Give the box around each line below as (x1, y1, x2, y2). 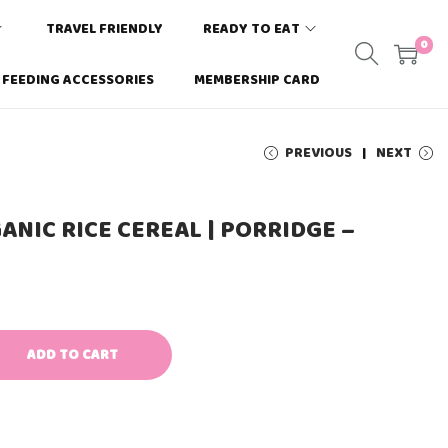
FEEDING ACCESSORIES (2, 67, 154, 92)
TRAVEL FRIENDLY (46, 16, 163, 41)
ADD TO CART (26, 343, 118, 367)
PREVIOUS (285, 141, 352, 165)
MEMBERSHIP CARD (194, 67, 320, 92)
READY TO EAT (203, 16, 300, 41)
